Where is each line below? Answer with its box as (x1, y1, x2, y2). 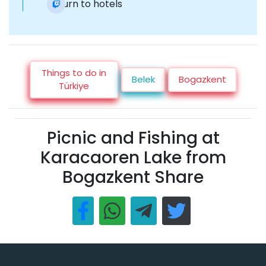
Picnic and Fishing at (46, 126, 220, 150)
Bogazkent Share (62, 166, 204, 189)
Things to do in (42, 66, 106, 80)
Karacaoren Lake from (40, 146, 226, 170)
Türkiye (59, 80, 89, 93)
